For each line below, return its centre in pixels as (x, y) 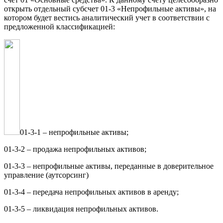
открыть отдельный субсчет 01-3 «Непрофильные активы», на (110, 8)
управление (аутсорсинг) (46, 175)
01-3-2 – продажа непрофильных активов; (75, 149)
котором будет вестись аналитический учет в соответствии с (107, 17)
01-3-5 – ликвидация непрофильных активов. (81, 209)
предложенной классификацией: (59, 26)
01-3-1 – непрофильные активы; (74, 132)
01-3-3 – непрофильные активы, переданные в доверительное (109, 166)
